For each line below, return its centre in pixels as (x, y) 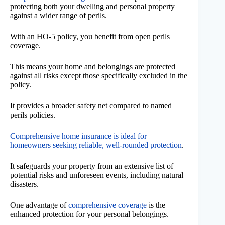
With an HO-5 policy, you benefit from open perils (90, 37)
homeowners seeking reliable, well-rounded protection (96, 145)
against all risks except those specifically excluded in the (99, 76)
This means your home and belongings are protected (93, 67)
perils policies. (33, 115)
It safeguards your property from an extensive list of (92, 166)
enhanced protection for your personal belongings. (89, 214)
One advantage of (39, 205)
